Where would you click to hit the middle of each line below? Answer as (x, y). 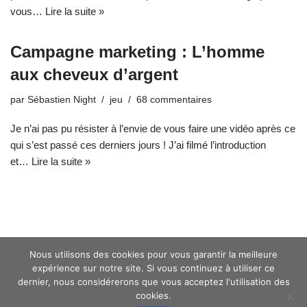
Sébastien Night (62, 99)
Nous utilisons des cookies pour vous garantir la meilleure (153, 254)
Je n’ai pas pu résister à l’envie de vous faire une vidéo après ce (153, 128)
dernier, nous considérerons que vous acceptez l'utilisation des (153, 282)
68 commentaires (174, 99)
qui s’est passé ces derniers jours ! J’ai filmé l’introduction (138, 145)
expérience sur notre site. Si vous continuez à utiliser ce (153, 268)
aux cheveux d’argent (94, 74)
